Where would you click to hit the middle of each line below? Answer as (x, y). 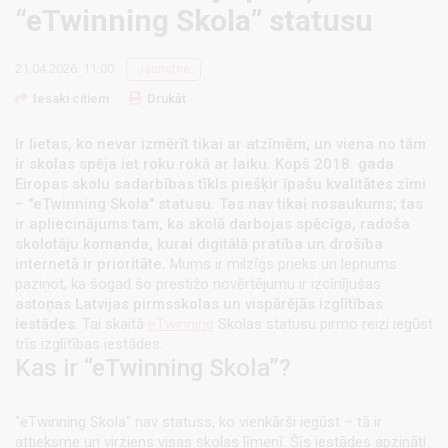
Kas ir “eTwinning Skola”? (153, 368)
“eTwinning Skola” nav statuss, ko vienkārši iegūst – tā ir (198, 422)
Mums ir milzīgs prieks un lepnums (281, 264)
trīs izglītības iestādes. (89, 344)
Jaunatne (163, 69)
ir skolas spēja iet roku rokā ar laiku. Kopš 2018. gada (204, 164)
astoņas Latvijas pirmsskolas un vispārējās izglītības (199, 304)
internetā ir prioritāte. (90, 264)
